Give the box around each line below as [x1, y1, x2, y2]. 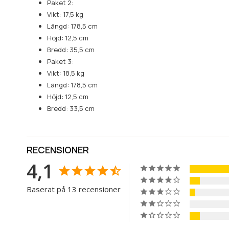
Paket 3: [47, 56, 74, 66]
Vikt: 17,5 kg [47, 9, 83, 19]
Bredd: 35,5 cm [47, 44, 95, 54]
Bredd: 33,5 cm [47, 103, 95, 113]
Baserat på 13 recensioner [27, 184, 121, 194]
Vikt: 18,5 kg [47, 68, 84, 78]
